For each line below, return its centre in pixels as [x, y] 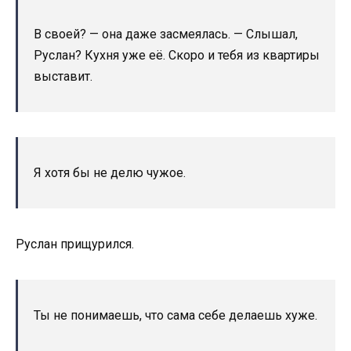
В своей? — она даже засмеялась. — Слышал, [166, 34]
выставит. [63, 76]
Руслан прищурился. [75, 244]
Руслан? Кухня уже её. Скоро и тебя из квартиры [177, 55]
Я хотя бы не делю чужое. [110, 172]
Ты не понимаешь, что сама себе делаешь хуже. [175, 315]
